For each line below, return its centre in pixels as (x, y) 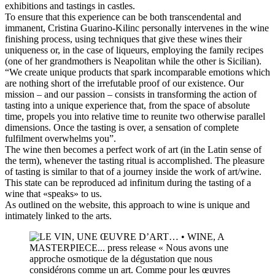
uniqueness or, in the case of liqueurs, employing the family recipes (134, 50)
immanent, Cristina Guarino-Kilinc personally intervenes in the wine (137, 28)
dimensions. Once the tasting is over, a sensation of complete (122, 127)
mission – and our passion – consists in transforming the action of (131, 94)
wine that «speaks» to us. (53, 194)
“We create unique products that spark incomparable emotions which (137, 72)
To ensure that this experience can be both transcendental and (123, 17)
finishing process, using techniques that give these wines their (123, 39)
